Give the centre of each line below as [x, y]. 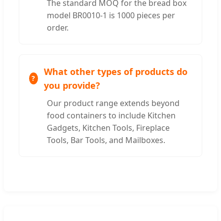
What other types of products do [115, 71]
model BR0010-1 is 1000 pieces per [111, 15]
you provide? [72, 85]
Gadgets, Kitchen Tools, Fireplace [108, 128]
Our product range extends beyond [113, 103]
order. [58, 27]
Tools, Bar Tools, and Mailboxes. [106, 140]
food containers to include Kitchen [111, 115]
